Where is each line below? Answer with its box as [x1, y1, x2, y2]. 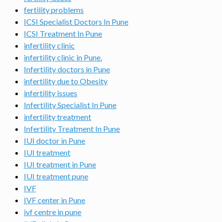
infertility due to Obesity [24, 76, 108, 86]
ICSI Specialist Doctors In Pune [24, 17, 128, 26]
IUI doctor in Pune [24, 136, 85, 145]
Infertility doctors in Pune [24, 64, 110, 74]
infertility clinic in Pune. [24, 53, 102, 62]
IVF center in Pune [24, 195, 85, 205]
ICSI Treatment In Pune [24, 29, 102, 38]
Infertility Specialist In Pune [24, 100, 116, 110]
